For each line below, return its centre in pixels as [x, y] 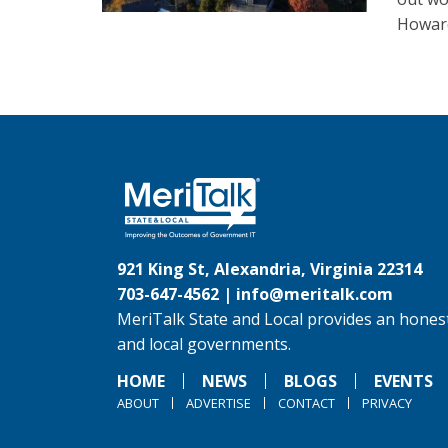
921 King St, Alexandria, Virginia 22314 [269, 269]
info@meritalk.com [314, 294]
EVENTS [403, 381]
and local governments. [204, 344]
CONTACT [306, 403]
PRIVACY [387, 403]
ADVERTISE [218, 403]
